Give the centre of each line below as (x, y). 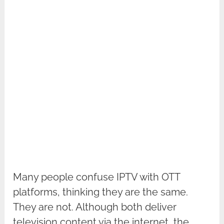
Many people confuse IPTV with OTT (97, 177)
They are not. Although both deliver (95, 207)
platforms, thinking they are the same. (101, 192)
